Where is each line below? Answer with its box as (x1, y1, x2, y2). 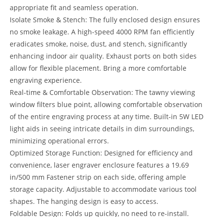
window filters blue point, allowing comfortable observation (10, 100, 202, 109)
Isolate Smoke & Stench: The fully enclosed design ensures (10, 15, 200, 25)
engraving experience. (10, 76, 82, 85)
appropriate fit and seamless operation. (10, 3, 139, 13)
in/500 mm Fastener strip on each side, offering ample (10, 172, 186, 182)
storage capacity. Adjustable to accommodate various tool (10, 185, 197, 194)
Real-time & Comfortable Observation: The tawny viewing (10, 88, 195, 97)
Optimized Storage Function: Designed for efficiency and (10, 148, 193, 158)
